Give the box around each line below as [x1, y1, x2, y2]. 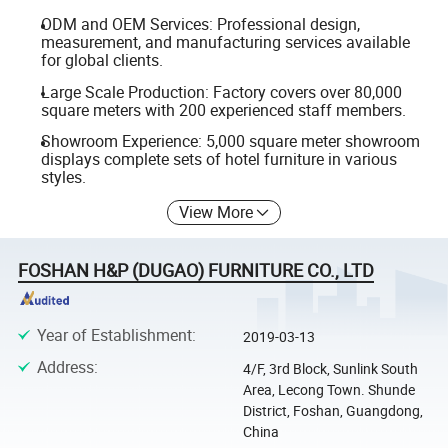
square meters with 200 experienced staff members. [40, 98, 406, 121]
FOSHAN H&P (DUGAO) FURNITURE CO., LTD [18, 257, 375, 282]
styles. [40, 166, 86, 189]
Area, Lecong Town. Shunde [242, 380, 415, 400]
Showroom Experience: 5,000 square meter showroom [40, 130, 420, 153]
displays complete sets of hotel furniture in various [40, 148, 397, 171]
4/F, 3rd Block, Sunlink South [242, 359, 418, 379]
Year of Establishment [36, 324, 192, 347]
